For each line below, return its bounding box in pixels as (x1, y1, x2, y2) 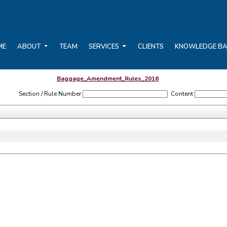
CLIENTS (137, 42, 164, 51)
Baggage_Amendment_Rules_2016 (57, 74, 159, 83)
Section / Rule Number (19, 90, 82, 98)
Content (170, 90, 193, 98)
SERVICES (89, 42, 121, 51)
